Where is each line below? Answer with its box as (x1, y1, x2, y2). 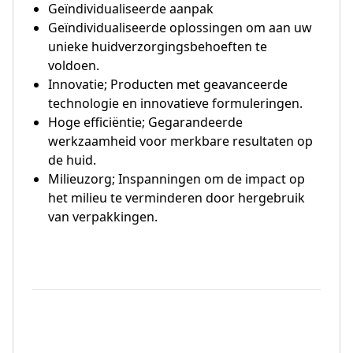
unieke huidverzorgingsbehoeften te (48, 38, 267, 55)
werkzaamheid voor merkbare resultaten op (48, 132, 313, 150)
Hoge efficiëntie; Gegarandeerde (48, 113, 243, 131)
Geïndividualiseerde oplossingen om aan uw (48, 19, 312, 36)
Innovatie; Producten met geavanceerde (48, 76, 288, 93)
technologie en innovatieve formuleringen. (48, 95, 303, 112)
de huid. (48, 151, 96, 169)
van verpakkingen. (48, 208, 158, 225)
